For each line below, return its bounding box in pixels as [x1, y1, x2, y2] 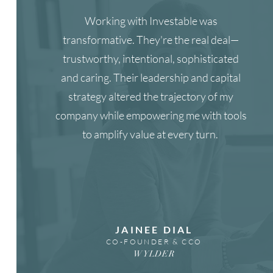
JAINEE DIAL [115, 224, 193, 235]
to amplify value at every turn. [82, 127, 220, 141]
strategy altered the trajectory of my [68, 90, 234, 103]
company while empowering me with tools [55, 108, 247, 122]
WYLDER [133, 249, 175, 259]
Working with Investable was [84, 14, 218, 27]
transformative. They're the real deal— [63, 33, 239, 46]
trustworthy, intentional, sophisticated [63, 52, 239, 65]
